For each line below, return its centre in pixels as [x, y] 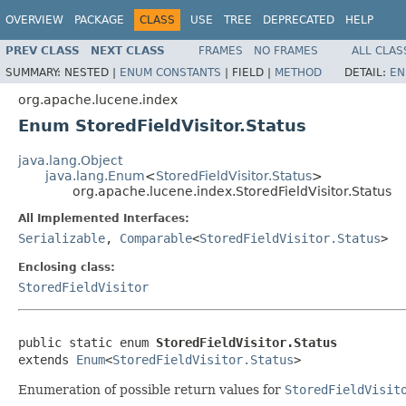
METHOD [298, 72]
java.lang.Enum [95, 175]
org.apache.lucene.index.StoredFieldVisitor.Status [232, 191]
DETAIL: [367, 72]
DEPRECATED [299, 20]
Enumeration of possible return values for [151, 389]
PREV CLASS [43, 50]
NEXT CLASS [128, 50]
